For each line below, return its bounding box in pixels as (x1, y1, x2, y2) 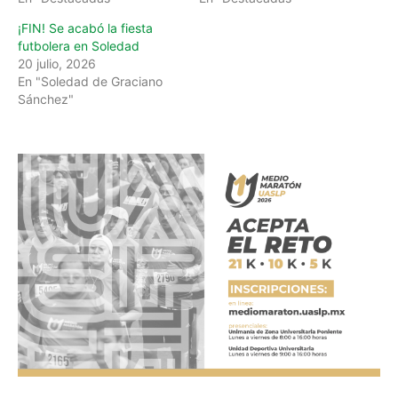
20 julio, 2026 (18, 55, 96, 71)
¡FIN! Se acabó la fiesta (18, 20, 153, 36)
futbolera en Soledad (18, 37, 139, 53)
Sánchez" (18, 91, 74, 107)
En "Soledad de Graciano (18, 73, 163, 89)
